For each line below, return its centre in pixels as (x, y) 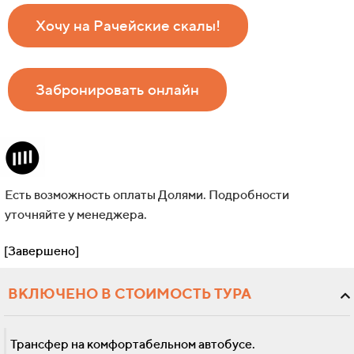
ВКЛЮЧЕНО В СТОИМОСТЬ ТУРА (130, 294)
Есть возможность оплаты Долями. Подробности (147, 195)
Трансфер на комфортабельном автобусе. (133, 345)
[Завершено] (41, 251)
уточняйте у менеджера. (76, 215)
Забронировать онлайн (117, 90)
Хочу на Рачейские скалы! (128, 26)
